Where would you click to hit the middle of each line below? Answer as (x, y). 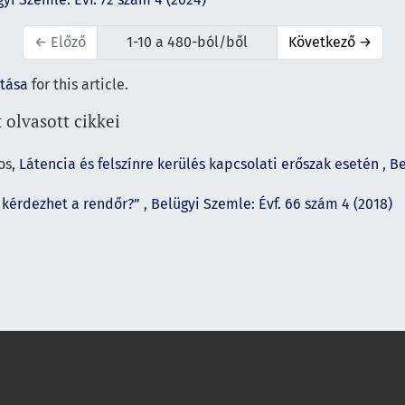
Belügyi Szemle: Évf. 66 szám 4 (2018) (272, 204)
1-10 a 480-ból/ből (187, 42)
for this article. (78, 85)
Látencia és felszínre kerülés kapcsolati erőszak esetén (201, 165)
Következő (323, 42)
